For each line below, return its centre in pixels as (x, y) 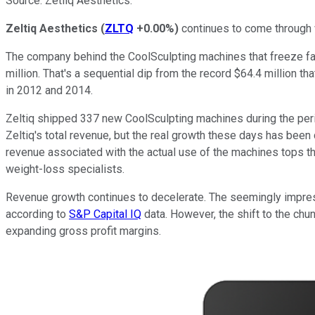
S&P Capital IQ (105, 214)
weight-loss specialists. (66, 169)
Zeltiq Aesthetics (52, 28)
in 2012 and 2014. (51, 90)
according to (37, 214)
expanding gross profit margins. (83, 231)
